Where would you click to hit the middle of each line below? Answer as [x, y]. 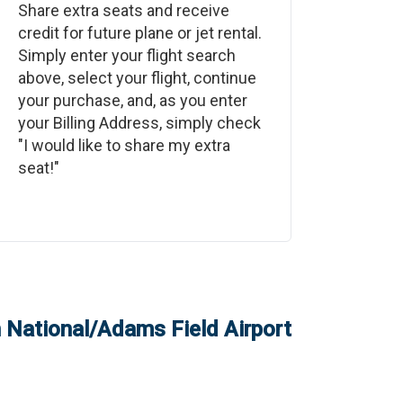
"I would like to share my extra [124, 145]
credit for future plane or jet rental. [139, 33]
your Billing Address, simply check [139, 123]
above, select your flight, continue [137, 78]
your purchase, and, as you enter [132, 100]
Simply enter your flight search [126, 55]
